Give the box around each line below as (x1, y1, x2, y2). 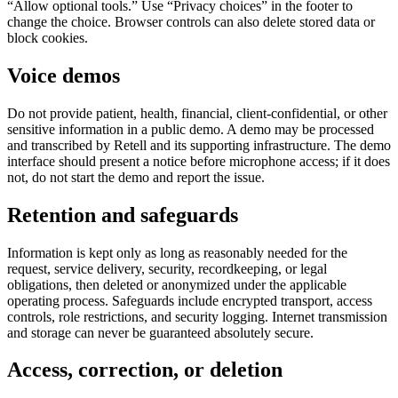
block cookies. (7, 29, 88, 45)
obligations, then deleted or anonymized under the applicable (7, 276, 346, 292)
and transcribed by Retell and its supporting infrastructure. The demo (7, 137, 391, 153)
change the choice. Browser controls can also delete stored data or (7, 13, 375, 29)
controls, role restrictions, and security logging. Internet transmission (7, 308, 387, 324)
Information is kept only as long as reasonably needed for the (7, 244, 347, 260)
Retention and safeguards (7, 203, 238, 227)
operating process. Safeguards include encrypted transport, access (7, 292, 372, 308)
